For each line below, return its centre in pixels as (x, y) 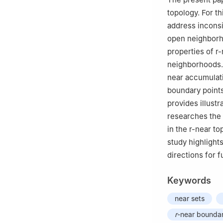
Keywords (189, 181)
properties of (191, 52)
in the (178, 129)
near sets (190, 199)
